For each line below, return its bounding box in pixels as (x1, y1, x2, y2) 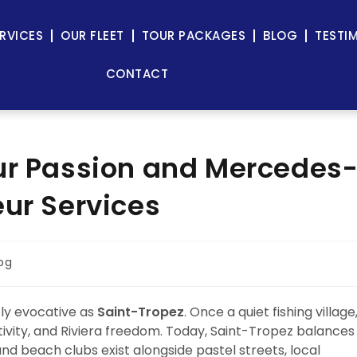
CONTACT (105, 65, 169, 82)
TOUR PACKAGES (141, 27, 246, 44)
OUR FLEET (61, 27, 124, 44)
